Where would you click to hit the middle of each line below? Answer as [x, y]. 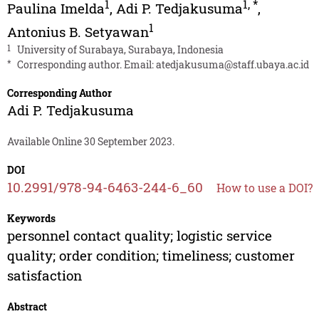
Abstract [27, 306]
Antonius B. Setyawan [78, 31]
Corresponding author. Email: [86, 64]
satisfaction [44, 275]
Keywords [31, 218]
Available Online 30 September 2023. [90, 141]
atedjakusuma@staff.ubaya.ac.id [232, 64]
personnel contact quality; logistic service [139, 235]
